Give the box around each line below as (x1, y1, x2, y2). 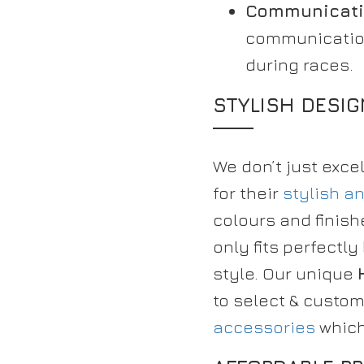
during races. (245, 54, 353, 75)
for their (213, 183, 283, 203)
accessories (213, 317, 315, 337)
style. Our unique (213, 263, 357, 284)
